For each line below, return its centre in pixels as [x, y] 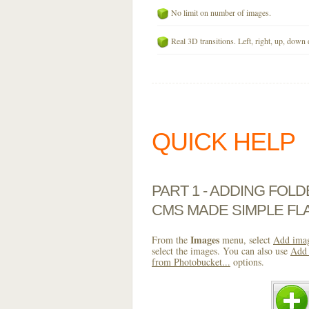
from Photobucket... [191, 262]
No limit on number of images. [221, 12]
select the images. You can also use [221, 251]
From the [171, 240]
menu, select [246, 240]
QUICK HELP [223, 142]
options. [247, 262]
